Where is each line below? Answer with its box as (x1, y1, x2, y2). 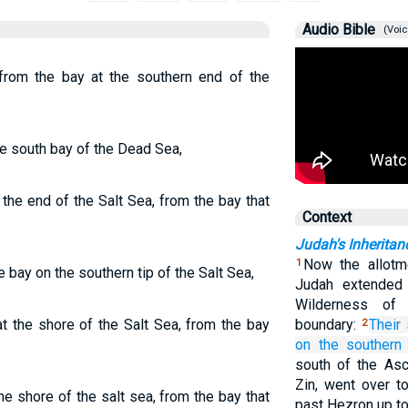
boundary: (294, 316, 362, 333)
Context (301, 209, 352, 226)
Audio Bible (301, 21, 375, 38)
